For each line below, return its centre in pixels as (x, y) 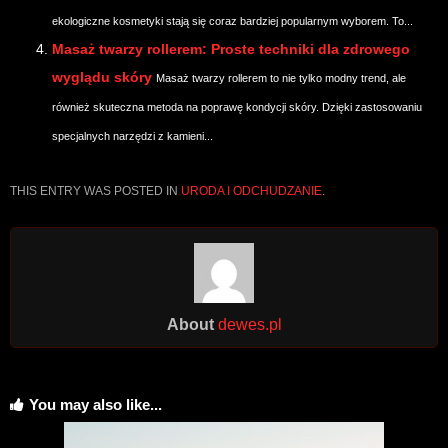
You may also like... (95, 405)
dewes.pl (249, 325)
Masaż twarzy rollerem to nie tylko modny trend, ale (281, 78)
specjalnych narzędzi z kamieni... (132, 136)
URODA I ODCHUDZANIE (251, 191)
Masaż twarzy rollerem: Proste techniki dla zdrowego (231, 49)
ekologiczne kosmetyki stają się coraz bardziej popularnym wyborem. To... (232, 21)
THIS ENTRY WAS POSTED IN (95, 191)
